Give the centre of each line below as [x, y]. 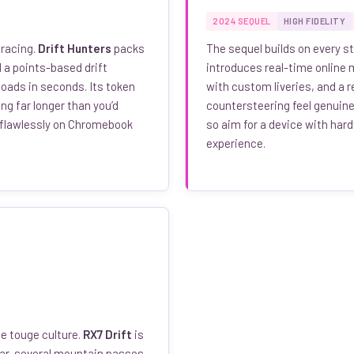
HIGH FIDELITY [314, 21]
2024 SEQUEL [242, 21]
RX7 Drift [107, 334]
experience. [236, 143]
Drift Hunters [75, 48]
